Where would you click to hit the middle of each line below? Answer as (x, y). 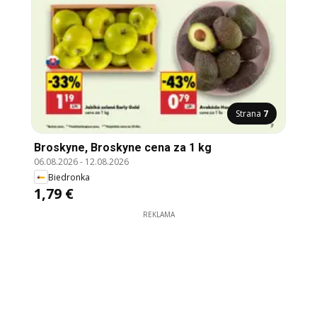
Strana (249, 114)
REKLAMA (158, 215)
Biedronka (69, 177)
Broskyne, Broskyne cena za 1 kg (123, 148)
